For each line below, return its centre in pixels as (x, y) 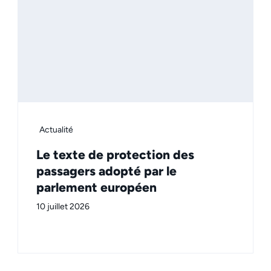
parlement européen (96, 188)
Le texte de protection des (115, 155)
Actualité (56, 130)
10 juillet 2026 (63, 207)
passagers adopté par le (106, 171)
